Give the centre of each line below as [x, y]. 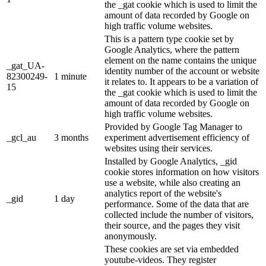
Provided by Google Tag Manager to [173, 126]
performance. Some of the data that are [177, 204]
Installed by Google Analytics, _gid [171, 161]
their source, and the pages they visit [172, 225]
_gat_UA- [26, 65]
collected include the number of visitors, [179, 214]
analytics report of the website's [163, 193]
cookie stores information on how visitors [182, 172]
